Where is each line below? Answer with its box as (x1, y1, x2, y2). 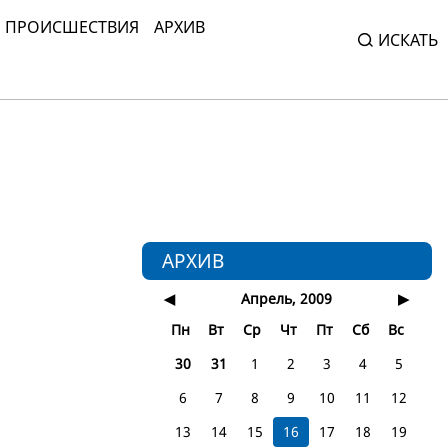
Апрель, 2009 (240, 289, 332, 308)
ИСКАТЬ (378, 28, 438, 51)
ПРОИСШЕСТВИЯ (5, 15, 139, 38)
